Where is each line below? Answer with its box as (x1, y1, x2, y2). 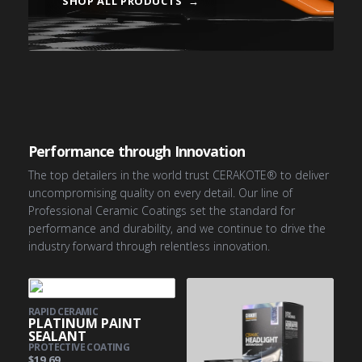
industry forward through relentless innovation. (28, 238, 270, 254)
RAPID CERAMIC (28, 304, 99, 318)
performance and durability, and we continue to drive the (28, 221, 326, 236)
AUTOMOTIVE (204, 44, 284, 61)
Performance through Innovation (28, 141, 245, 161)
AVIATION (40, 66, 97, 84)
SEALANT (28, 326, 86, 345)
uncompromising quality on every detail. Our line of (28, 185, 293, 200)
